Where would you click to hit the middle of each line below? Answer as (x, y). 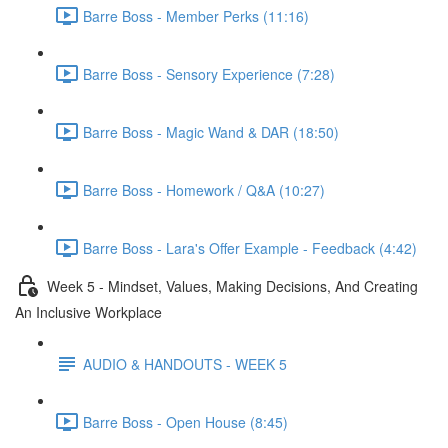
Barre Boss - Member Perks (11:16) (196, 15)
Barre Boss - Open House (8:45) (185, 421)
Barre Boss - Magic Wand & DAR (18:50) (211, 131)
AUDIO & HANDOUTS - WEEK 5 (185, 363)
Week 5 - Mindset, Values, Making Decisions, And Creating (232, 285)
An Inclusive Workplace (88, 312)
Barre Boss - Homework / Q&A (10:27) (204, 189)
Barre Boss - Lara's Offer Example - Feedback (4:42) (250, 247)
